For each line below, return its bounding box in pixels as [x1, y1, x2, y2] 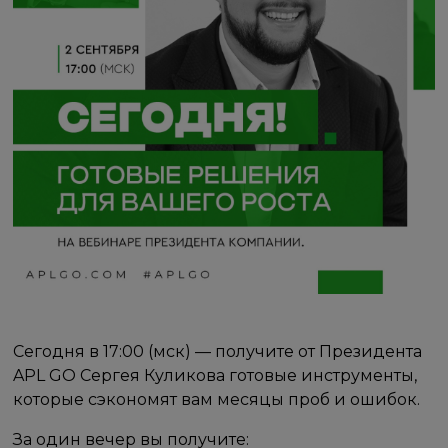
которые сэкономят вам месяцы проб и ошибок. [13, 390, 421, 410]
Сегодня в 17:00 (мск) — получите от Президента [13, 342, 423, 362]
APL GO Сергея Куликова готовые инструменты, [13, 366, 418, 386]
